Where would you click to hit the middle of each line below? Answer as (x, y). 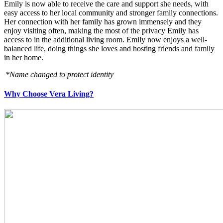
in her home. (24, 57)
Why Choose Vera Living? (49, 94)
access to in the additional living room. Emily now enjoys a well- (106, 39)
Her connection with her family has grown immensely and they (103, 21)
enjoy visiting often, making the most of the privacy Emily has (101, 30)
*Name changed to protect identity (59, 74)
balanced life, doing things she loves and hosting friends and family (109, 48)
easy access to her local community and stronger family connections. (111, 12)
